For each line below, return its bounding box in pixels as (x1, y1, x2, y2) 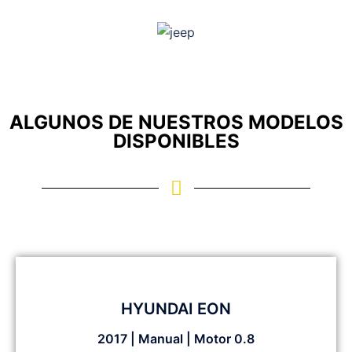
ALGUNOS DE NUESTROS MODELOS (9, 111, 343, 134)
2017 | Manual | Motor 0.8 (97, 331, 255, 347)
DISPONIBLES (112, 130, 240, 153)
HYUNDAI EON (121, 299, 231, 319)
